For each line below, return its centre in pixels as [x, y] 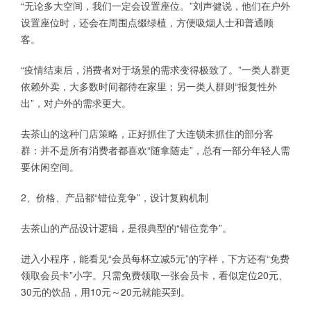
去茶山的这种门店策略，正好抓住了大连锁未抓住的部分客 [147, 134]
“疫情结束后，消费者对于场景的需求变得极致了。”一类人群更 [155, 70]
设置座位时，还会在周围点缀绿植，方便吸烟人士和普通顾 [147, 23]
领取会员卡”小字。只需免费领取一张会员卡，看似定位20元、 [154, 275]
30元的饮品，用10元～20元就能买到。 [106, 292]
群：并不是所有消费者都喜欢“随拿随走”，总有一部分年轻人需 [155, 150]
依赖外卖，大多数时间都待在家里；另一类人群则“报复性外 [149, 86]
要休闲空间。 [50, 167]
